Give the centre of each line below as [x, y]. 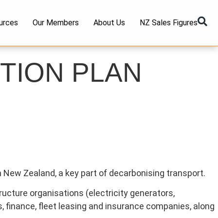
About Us [109, 23]
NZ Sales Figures [169, 23]
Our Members [56, 23]
